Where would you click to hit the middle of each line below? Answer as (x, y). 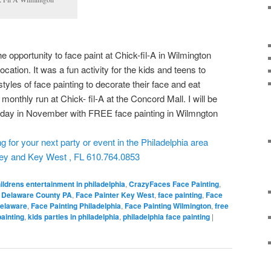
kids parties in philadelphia (73, 217)
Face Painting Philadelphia (76, 206)
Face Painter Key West (115, 195)
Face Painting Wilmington (168, 206)
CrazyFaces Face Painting (174, 184)
